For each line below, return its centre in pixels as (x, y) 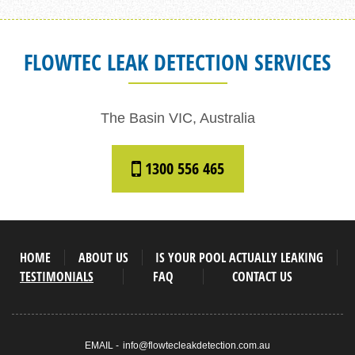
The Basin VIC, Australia (177, 118)
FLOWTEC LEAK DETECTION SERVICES (177, 61)
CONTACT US (263, 276)
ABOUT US (103, 257)
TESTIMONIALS (57, 276)
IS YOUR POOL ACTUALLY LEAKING (240, 257)
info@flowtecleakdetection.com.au (197, 345)
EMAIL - (103, 345)
